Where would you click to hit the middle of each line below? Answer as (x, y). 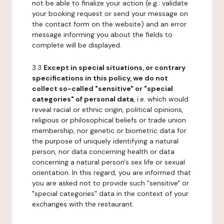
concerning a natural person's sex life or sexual (108, 162)
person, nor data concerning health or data (103, 151)
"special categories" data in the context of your (110, 193)
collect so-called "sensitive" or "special (102, 88)
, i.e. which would (161, 99)
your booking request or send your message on (110, 13)
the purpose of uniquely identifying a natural (105, 141)
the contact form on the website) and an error (109, 24)
